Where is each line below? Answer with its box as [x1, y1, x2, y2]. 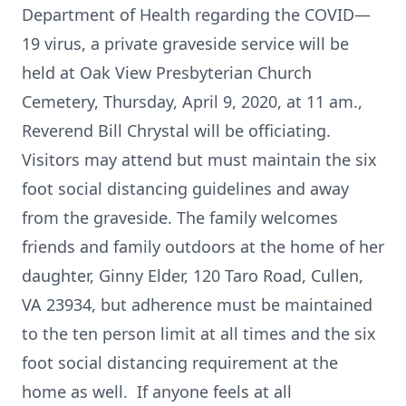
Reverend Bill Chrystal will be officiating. [22, 120, 331, 141]
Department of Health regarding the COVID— [22, 4, 371, 25]
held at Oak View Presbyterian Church [22, 62, 312, 83]
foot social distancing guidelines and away [22, 178, 349, 199]
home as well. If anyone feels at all [22, 381, 292, 402]
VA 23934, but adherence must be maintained [22, 294, 372, 315]
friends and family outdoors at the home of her [22, 236, 384, 257]
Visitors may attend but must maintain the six [22, 149, 377, 170]
